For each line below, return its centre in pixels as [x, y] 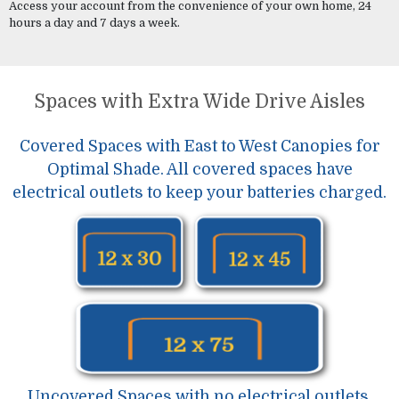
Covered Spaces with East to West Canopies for [199, 147]
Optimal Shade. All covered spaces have [199, 170]
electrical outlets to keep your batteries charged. [199, 193]
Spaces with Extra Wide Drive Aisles [199, 102]
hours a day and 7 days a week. [94, 23]
